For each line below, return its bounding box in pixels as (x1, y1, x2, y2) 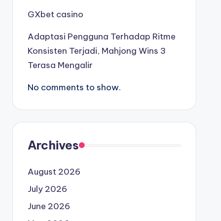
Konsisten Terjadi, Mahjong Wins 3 (27, 45, 166, 56)
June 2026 (27, 201, 70, 212)
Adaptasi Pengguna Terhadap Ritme (27, 31, 176, 42)
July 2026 (27, 184, 67, 194)
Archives (27, 138, 79, 152)
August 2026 (27, 166, 80, 177)
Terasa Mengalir (27, 60, 93, 71)
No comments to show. (27, 82, 121, 93)
